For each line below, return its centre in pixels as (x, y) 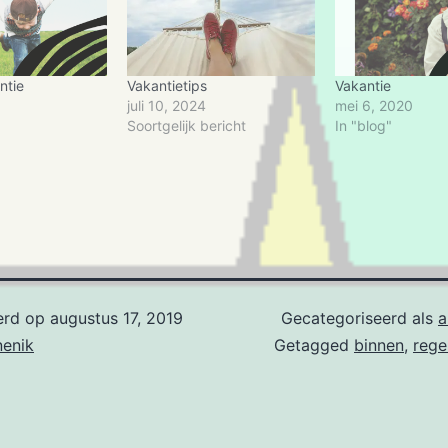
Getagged (314, 344)
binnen (379, 344)
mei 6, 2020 (373, 105)
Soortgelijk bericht (186, 125)
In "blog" (363, 125)
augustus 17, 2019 (116, 317)
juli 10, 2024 (166, 105)
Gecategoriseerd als (359, 317)
